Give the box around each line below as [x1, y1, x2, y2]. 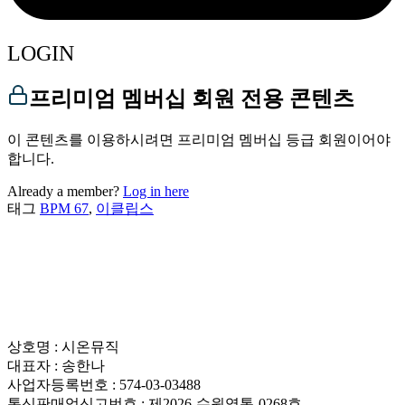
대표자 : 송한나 [7, 357, 105, 373]
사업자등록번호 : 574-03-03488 [7, 376, 201, 392]
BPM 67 [40, 200, 89, 216]
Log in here [123, 183, 189, 199]
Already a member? [7, 183, 123, 199]
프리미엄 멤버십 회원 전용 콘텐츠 [29, 86, 354, 110]
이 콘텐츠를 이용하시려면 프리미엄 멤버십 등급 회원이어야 [7, 131, 391, 147]
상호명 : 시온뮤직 [7, 338, 119, 354]
